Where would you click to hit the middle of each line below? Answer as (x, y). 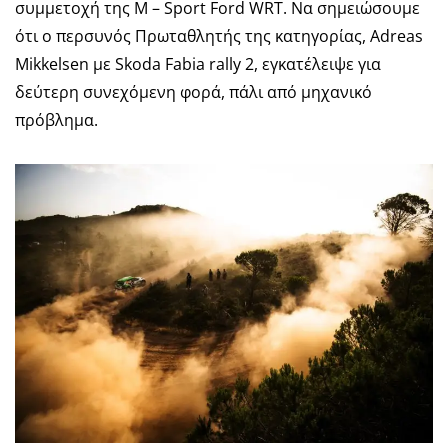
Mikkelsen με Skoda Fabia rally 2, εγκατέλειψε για (198, 64)
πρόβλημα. (56, 120)
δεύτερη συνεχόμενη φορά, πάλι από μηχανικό (193, 92)
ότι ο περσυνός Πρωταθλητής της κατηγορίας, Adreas (219, 36)
